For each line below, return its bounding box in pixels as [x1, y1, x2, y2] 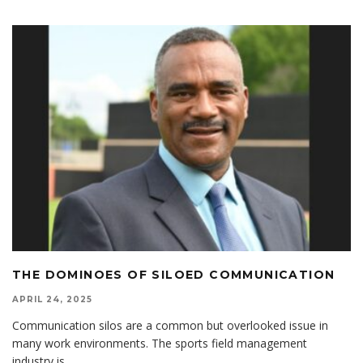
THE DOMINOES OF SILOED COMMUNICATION [12, 267, 335, 282]
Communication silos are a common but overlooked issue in [12, 317, 328, 333]
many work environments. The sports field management [12, 335, 307, 351]
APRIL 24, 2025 [12, 293, 92, 305]
